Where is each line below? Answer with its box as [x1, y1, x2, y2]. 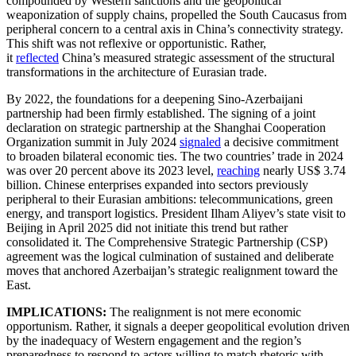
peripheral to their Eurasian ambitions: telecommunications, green [6, 192, 333, 206]
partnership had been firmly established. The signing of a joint [6, 106, 315, 120]
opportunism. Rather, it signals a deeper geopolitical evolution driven [6, 319, 350, 333]
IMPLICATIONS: [6, 304, 110, 319]
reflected [16, 50, 59, 64]
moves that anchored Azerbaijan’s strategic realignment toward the [6, 263, 338, 277]
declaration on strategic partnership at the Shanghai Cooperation [6, 120, 326, 134]
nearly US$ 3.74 [260, 163, 346, 177]
